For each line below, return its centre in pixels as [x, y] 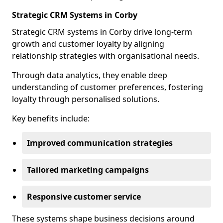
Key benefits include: [51, 118]
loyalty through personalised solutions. [86, 99]
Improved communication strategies [100, 143]
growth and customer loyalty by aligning [88, 44]
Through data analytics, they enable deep [90, 75]
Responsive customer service [84, 197]
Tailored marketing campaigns [88, 170]
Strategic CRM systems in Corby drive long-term [102, 32]
